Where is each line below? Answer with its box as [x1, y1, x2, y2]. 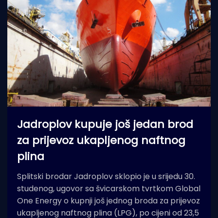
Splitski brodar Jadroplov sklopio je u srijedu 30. [17, 171, 195, 182]
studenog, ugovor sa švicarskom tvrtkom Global [17, 183, 200, 195]
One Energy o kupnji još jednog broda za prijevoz [17, 195, 200, 207]
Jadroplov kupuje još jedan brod [17, 117, 193, 132]
